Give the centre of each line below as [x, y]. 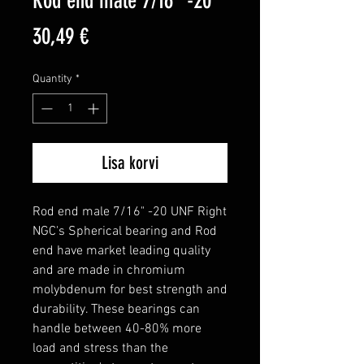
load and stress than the [100, 349]
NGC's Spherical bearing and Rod [125, 232]
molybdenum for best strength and [130, 290]
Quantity [52, 80]
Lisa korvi [130, 163]
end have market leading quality [121, 251]
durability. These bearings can [116, 310]
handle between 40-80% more [117, 329]
